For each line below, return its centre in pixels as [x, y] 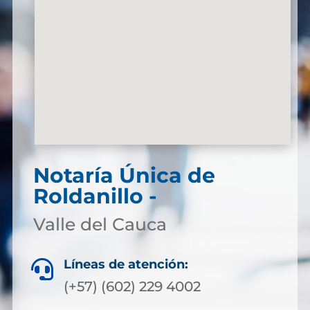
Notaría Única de [124, 175]
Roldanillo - [95, 196]
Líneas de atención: [126, 264]
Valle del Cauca [100, 224]
